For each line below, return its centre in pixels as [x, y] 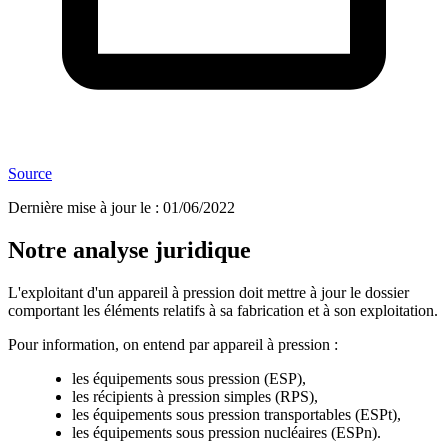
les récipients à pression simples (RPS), [195, 397]
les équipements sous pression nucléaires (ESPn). [226, 433]
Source [30, 174]
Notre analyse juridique [129, 250]
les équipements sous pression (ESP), [189, 379]
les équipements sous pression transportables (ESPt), [236, 415]
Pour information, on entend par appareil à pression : [173, 345]
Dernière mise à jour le [79, 208]
